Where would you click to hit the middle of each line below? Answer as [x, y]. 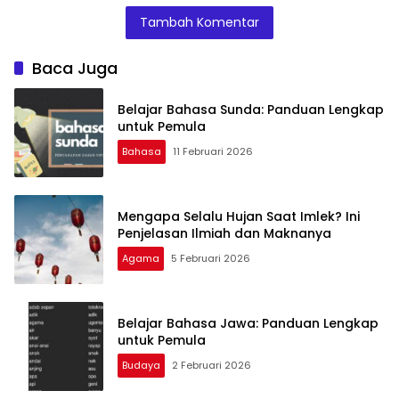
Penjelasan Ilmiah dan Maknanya [224, 233]
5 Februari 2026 [211, 258]
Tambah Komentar [199, 22]
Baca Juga [75, 68]
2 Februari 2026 [212, 365]
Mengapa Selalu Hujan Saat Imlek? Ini [239, 216]
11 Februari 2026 [213, 151]
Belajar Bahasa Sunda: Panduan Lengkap [251, 109]
